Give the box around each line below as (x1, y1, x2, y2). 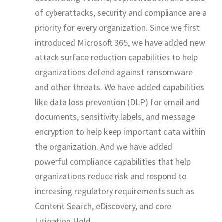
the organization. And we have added (35, 140, 172, 152)
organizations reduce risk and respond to (35, 170, 187, 182)
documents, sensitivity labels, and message (35, 111, 195, 122)
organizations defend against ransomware (35, 66, 193, 78)
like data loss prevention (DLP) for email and (35, 96, 200, 108)
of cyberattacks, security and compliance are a (35, 6, 207, 18)
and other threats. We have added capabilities (35, 81, 204, 93)
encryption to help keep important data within (35, 125, 205, 137)
